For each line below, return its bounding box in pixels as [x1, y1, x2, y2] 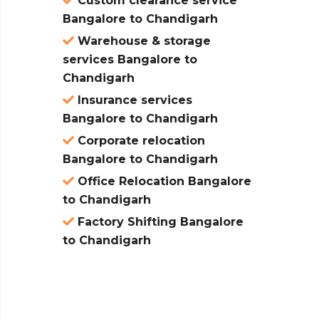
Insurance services [74, 93, 192, 108]
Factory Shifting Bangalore [74, 215, 244, 229]
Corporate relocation [74, 134, 205, 148]
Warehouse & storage [74, 34, 211, 48]
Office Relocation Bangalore [74, 174, 251, 189]
